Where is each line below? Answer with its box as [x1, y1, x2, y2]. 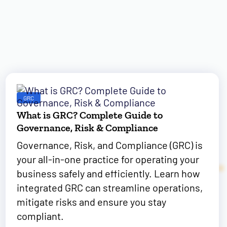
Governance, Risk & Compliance [16, 122, 158, 134]
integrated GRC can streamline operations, [16, 181, 203, 194]
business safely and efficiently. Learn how [16, 167, 200, 179]
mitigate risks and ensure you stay [16, 196, 166, 208]
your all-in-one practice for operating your [16, 153, 199, 165]
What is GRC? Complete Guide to [16, 109, 163, 121]
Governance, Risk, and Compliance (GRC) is [16, 139, 203, 151]
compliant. [16, 210, 64, 222]
